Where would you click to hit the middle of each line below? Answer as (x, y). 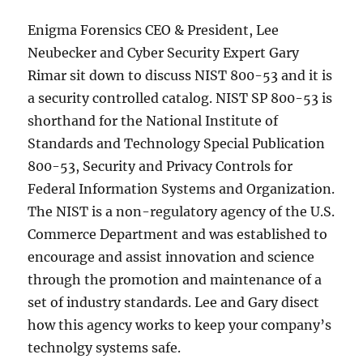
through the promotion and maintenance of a (175, 280)
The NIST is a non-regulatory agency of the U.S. (181, 212)
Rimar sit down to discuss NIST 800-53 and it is (180, 76)
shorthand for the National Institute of (153, 121)
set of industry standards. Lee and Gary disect (174, 303)
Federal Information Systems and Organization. (181, 189)
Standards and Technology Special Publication (177, 144)
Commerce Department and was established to (178, 235)
